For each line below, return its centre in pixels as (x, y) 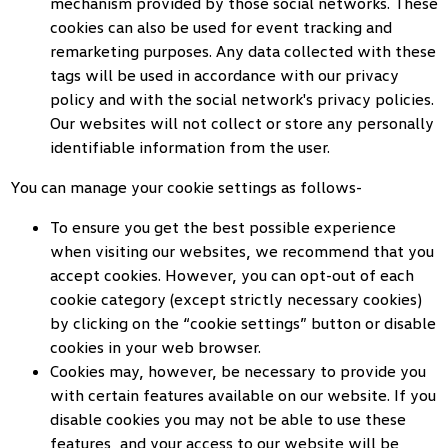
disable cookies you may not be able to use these (228, 419)
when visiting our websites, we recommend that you (242, 251)
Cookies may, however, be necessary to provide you (238, 371)
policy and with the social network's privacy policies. (242, 99)
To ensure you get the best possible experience (223, 227)
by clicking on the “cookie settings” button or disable (243, 323)
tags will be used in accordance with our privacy (224, 75)
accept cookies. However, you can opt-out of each (232, 275)
